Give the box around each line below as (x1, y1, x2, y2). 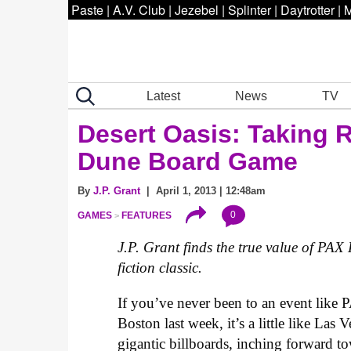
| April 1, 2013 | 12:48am (140, 185, 266, 197)
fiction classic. (118, 259, 203, 277)
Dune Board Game (78, 147, 298, 175)
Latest (147, 89, 181, 103)
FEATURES (121, 210, 172, 222)
